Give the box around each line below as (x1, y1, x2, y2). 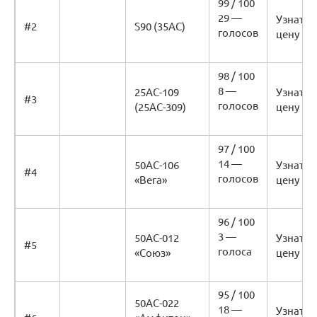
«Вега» (134, 173, 167, 187)
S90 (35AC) (134, 19, 185, 33)
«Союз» (134, 246, 171, 260)
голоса (218, 244, 252, 258)
